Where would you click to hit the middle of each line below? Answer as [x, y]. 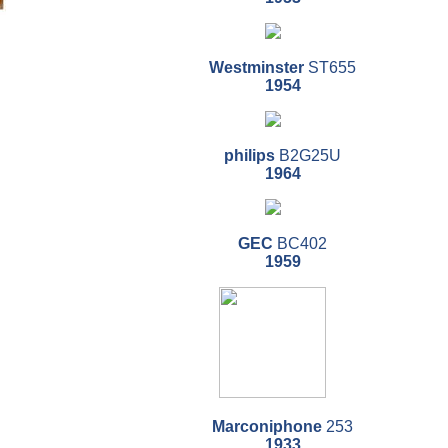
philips [249, 156]
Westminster [256, 68]
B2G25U [308, 156]
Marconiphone [267, 427]
